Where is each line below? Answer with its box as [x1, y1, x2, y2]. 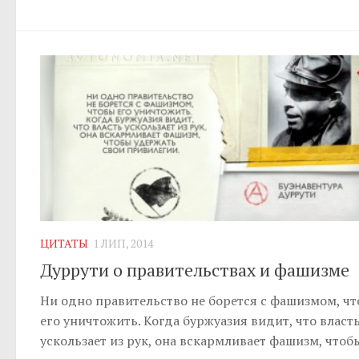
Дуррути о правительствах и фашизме [40, 257, 349, 281]
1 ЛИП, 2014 [93, 235, 153, 251]
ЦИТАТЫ [40, 235, 88, 251]
